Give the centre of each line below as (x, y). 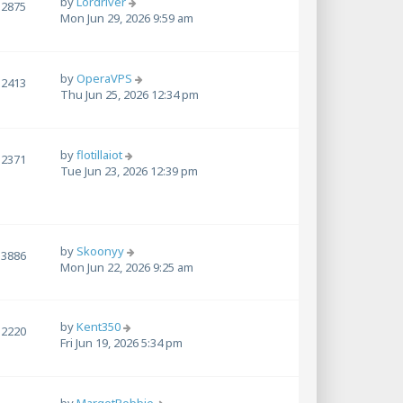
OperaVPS (104, 78)
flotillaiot (99, 154)
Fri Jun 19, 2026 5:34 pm (121, 343)
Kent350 (99, 327)
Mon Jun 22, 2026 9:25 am (127, 267)
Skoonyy (100, 251)
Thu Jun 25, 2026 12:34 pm (130, 94)
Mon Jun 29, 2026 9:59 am (127, 18)
